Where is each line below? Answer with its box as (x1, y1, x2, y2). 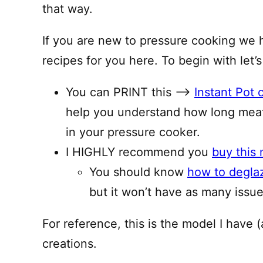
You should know (89, 165, 187, 179)
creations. (42, 237, 97, 251)
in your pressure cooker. (66, 125, 200, 139)
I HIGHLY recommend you (66, 145, 212, 159)
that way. (42, 2, 93, 16)
